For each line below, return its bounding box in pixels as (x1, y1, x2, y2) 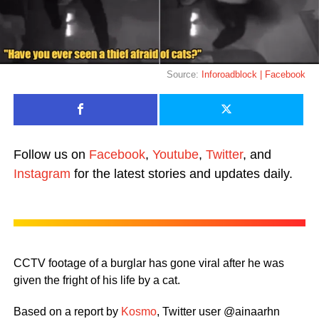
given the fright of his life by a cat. (13, 273, 180, 286)
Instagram (13, 166, 70, 181)
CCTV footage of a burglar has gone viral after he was (13, 256, 284, 269)
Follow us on (13, 147, 89, 162)
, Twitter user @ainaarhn (156, 305, 280, 318)
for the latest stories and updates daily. (70, 166, 293, 181)
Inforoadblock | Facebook (202, 68, 306, 80)
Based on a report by (13, 305, 121, 318)
